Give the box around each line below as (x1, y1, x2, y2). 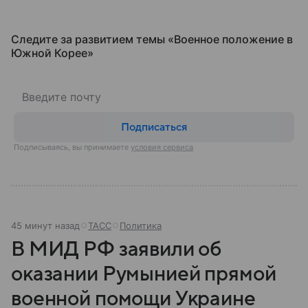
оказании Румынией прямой (11, 262, 276, 285)
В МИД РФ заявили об (11, 237, 222, 261)
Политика (120, 219, 162, 231)
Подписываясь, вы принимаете (14, 142, 129, 152)
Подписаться (121, 121, 187, 134)
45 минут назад (11, 219, 80, 231)
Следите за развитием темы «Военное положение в (11, 32, 293, 46)
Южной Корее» (11, 45, 93, 60)
